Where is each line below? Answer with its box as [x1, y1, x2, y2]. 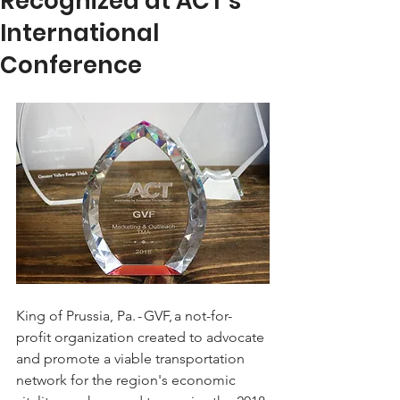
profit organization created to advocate [16, 328, 268, 346]
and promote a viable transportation [16, 349, 248, 367]
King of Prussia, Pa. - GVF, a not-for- [16, 306, 232, 324]
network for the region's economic [16, 371, 239, 388]
